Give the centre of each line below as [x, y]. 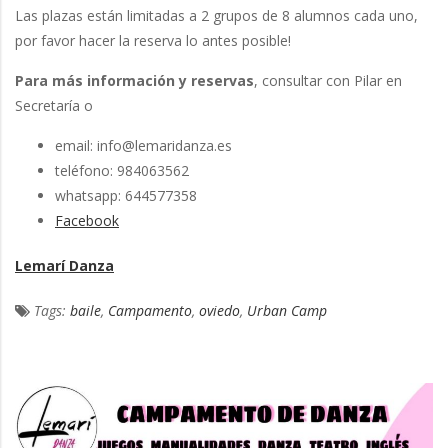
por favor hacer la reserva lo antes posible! [153, 41]
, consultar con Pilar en [328, 81]
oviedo [219, 311]
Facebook [87, 221]
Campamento [150, 311]
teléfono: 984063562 [122, 171]
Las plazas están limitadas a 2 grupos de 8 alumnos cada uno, [216, 16]
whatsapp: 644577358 [126, 196]
